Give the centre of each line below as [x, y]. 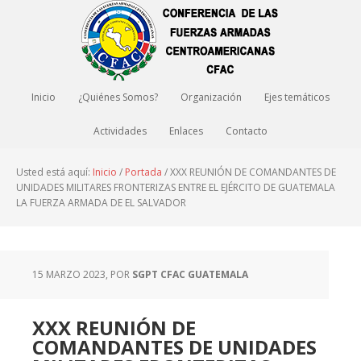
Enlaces [186, 131]
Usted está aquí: [54, 172]
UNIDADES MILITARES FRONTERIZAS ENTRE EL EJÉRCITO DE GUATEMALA [176, 187]
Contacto [247, 131]
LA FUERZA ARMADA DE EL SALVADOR [101, 203]
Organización [211, 97]
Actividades [120, 131]
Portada [143, 172]
